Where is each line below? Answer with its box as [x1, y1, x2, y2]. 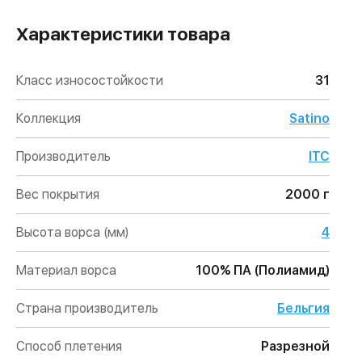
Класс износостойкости [16, 73, 163, 88]
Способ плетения [16, 339, 122, 354]
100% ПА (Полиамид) [196, 263, 330, 278]
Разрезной [261, 339, 330, 354]
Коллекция [16, 111, 81, 126]
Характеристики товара [16, 23, 230, 44]
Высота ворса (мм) [16, 225, 128, 240]
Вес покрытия [16, 187, 99, 202]
